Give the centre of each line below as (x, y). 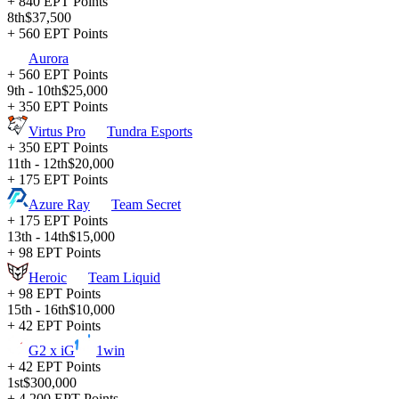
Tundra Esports (150, 132)
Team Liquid (124, 278)
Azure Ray (59, 205)
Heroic (48, 278)
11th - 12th (37, 164)
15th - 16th (38, 310)
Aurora (49, 59)
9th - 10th (34, 91)
